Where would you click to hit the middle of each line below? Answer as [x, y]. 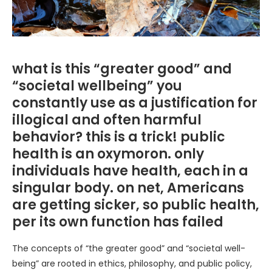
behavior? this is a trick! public [119, 137]
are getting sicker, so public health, [136, 205]
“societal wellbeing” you [97, 86]
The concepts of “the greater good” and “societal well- [129, 249]
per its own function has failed [118, 222]
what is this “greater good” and [122, 69]
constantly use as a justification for [135, 103]
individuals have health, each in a [130, 171]
